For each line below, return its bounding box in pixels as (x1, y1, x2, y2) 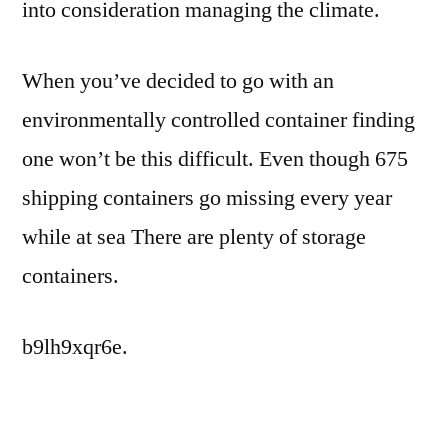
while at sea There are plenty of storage (22, 223, 366, 251)
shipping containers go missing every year (22, 184, 392, 212)
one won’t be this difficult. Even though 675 (22, 145, 408, 173)
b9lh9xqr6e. (22, 333, 128, 361)
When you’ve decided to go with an (22, 67, 334, 95)
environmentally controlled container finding (22, 106, 415, 134)
